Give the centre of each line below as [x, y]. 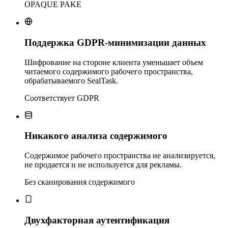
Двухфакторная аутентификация [97, 220]
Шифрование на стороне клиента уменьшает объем [114, 62]
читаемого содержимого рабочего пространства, [109, 71]
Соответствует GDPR [62, 98]
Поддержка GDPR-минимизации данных [115, 42]
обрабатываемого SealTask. [71, 80]
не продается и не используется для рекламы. [103, 164]
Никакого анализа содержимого [96, 136]
